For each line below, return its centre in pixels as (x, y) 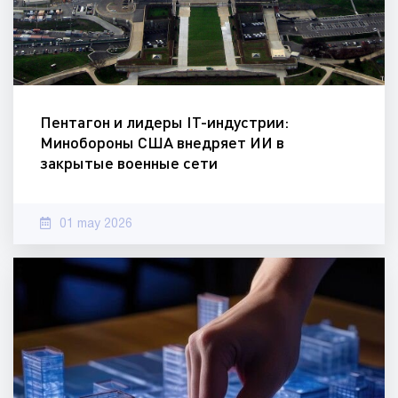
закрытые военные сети (129, 163)
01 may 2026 (96, 225)
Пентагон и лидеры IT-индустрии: (164, 122)
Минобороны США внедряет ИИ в (162, 143)
